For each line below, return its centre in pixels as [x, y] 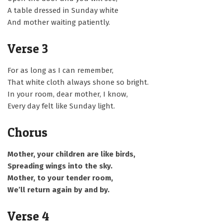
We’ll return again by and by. [58, 190]
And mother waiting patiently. [59, 22]
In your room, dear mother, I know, [68, 94]
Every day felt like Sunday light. [61, 106]
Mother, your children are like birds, [71, 154]
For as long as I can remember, [60, 70]
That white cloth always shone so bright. [78, 82]
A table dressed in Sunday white [63, 10]
